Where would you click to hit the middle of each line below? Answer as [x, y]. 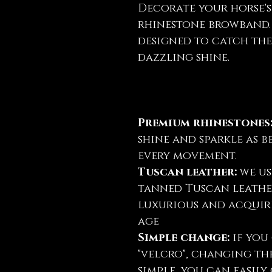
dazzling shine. [184, 57]
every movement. [187, 156]
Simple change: [184, 238]
